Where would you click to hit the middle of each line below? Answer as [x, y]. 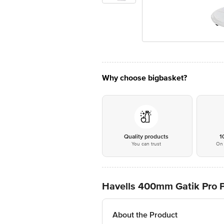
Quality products [146, 137]
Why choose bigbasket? [144, 78]
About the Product [145, 215]
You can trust [146, 144]
